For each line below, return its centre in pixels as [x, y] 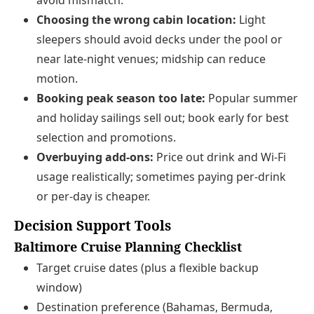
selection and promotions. [106, 138]
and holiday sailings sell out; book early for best [163, 118]
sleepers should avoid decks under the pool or [159, 40]
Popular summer [252, 98]
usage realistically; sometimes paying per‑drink [161, 177]
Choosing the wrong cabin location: [136, 20]
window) [59, 287]
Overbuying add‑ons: [95, 157]
